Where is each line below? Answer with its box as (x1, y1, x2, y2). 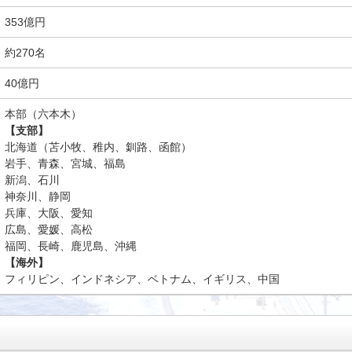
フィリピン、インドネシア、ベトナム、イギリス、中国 (5, 273, 280, 285)
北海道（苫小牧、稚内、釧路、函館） (5, 141, 192, 153)
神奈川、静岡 (5, 190, 71, 203)
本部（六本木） (5, 108, 82, 120)
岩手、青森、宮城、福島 (5, 157, 126, 170)
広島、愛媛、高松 (5, 223, 93, 236)
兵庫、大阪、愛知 (5, 207, 93, 219)
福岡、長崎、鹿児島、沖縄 (5, 240, 137, 252)
